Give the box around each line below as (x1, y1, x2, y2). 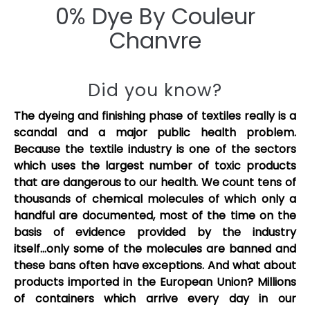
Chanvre (109, 24, 201, 56)
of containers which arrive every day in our (14, 290, 296, 307)
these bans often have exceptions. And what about (14, 257, 296, 273)
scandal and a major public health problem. (14, 124, 296, 140)
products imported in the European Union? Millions (14, 273, 296, 290)
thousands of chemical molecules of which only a (14, 190, 296, 207)
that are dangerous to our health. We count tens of (14, 174, 296, 190)
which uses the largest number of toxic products (14, 157, 296, 174)
